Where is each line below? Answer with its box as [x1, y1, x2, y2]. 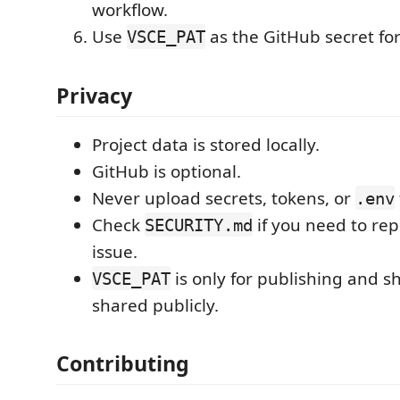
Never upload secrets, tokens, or [92, 186, 355, 210]
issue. [92, 239, 137, 263]
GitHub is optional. [92, 159, 241, 183]
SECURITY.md [145, 214, 253, 235]
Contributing [56, 349, 189, 378]
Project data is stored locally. [92, 132, 320, 156]
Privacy [56, 80, 132, 110]
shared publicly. [92, 293, 219, 317]
